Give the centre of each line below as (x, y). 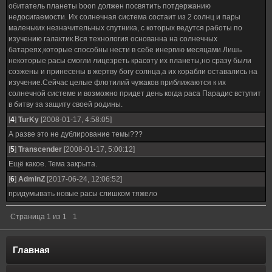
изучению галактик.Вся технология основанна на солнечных (113, 39)
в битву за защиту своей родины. (66, 104)
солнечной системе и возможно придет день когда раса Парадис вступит (135, 93)
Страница (29, 217)
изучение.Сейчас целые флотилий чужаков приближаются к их (117, 83)
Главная (31, 250)
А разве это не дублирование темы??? (76, 134)
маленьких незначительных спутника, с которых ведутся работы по (125, 28)
